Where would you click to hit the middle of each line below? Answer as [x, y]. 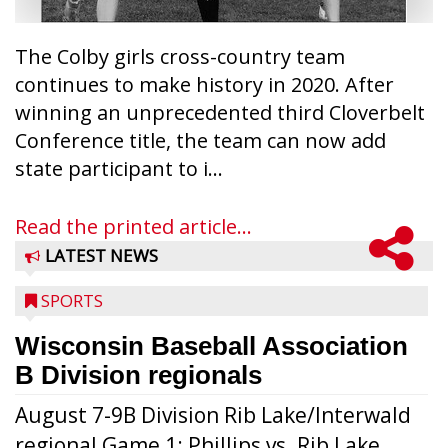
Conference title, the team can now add [200, 140]
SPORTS [72, 300]
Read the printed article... [133, 226]
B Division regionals [138, 375]
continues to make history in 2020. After [204, 84]
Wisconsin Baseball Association [211, 346]
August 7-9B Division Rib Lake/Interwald [213, 415]
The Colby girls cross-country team [180, 56]
